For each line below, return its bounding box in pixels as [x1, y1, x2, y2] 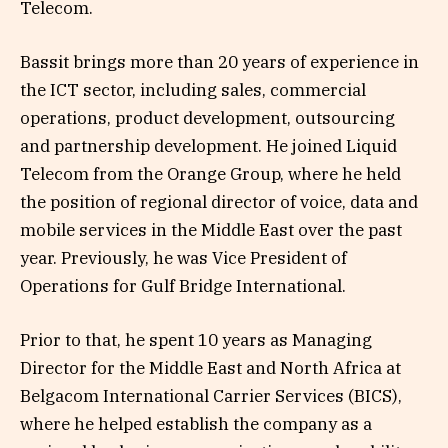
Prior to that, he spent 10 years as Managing [20, 329, 372, 352]
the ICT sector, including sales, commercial [20, 79, 366, 102]
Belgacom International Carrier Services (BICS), [20, 385, 402, 408]
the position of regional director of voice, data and [20, 191, 418, 214]
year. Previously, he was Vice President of [20, 247, 347, 270]
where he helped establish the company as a [20, 413, 372, 436]
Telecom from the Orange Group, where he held [20, 163, 401, 186]
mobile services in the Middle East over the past [20, 219, 402, 242]
